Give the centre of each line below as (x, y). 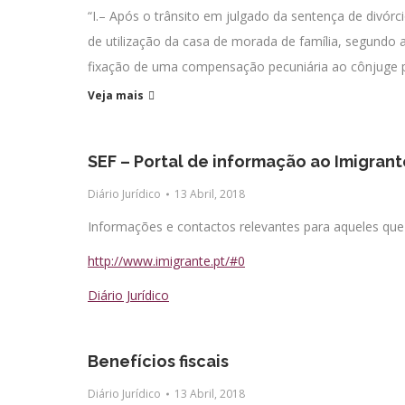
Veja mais (116, 95)
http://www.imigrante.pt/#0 (166, 261)
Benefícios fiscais (158, 361)
